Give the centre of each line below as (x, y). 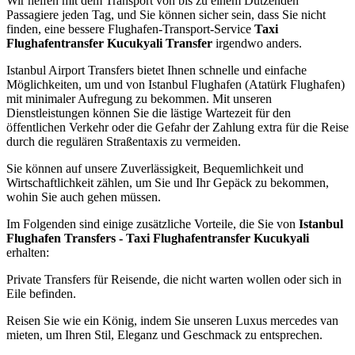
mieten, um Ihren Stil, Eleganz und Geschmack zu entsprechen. (164, 335)
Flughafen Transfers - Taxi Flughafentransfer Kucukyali (158, 239)
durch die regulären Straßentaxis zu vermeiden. (124, 142)
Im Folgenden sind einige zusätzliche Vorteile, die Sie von (153, 224)
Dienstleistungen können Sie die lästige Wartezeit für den (149, 113)
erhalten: (28, 253)
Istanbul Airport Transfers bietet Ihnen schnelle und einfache (157, 71)
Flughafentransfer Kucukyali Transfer (109, 44)
